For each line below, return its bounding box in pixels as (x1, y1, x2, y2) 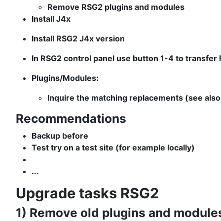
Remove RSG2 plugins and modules (47, 2, 184, 12)
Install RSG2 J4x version (32, 34, 125, 44)
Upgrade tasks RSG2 (16, 184, 159, 202)
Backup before (32, 131, 88, 141)
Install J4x (32, 14, 71, 24)
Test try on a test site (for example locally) (32, 143, 195, 153)
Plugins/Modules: (32, 73, 99, 83)
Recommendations (16, 111, 126, 126)
